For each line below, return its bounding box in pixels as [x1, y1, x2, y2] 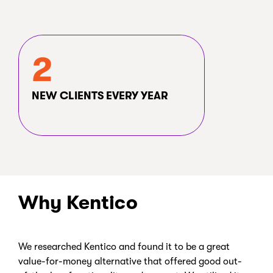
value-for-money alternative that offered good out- [18, 256, 242, 268]
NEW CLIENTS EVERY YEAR [32, 90, 168, 102]
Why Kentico [18, 191, 138, 214]
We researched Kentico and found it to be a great [18, 241, 230, 253]
